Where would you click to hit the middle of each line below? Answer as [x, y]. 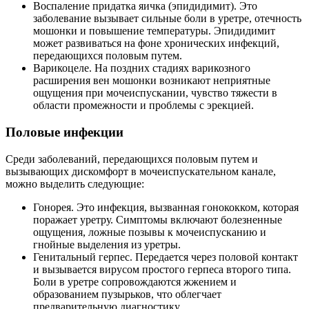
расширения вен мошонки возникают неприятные [152, 81]
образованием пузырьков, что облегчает [127, 294]
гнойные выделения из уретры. [107, 244]
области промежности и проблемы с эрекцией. [143, 106]
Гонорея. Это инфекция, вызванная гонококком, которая [166, 207]
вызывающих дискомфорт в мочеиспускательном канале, [141, 171]
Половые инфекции [64, 132]
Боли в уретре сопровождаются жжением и [135, 281]
